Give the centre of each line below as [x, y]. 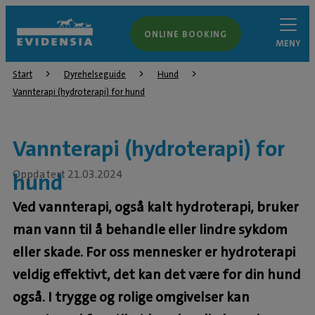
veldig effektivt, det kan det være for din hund [157, 274]
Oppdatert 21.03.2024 [67, 174]
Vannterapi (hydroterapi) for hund [79, 91]
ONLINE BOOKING [186, 34]
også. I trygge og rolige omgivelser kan [131, 296]
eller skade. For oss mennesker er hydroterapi [154, 251]
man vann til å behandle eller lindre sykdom [150, 229]
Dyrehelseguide [95, 74]
